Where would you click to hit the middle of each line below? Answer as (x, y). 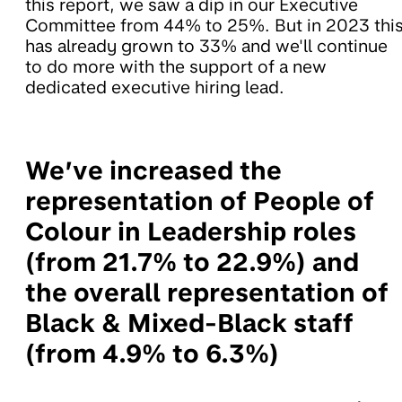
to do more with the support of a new (176, 66)
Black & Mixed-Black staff (189, 323)
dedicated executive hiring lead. (155, 87)
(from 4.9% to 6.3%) (152, 353)
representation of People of (200, 201)
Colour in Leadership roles (191, 231)
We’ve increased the (153, 170)
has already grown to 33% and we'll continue (206, 46)
